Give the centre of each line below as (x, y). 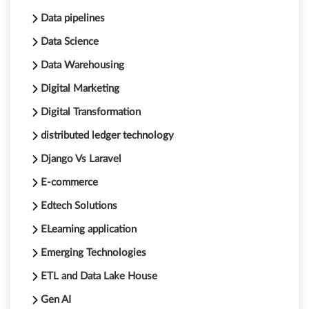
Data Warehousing (82, 66)
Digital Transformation (91, 112)
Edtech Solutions (79, 206)
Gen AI (56, 300)
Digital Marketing (80, 89)
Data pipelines (73, 19)
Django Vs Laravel (81, 159)
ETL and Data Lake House (99, 277)
